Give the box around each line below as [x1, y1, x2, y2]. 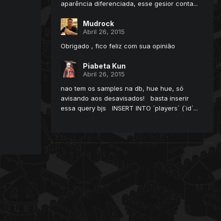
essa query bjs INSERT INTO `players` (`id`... [61, 104, 198, 112]
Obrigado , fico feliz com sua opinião [61, 42, 175, 50]
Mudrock [83, 19, 114, 28]
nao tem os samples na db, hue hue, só [61, 84, 184, 93]
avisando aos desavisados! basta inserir [61, 94, 189, 103]
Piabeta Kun [83, 62, 126, 71]
